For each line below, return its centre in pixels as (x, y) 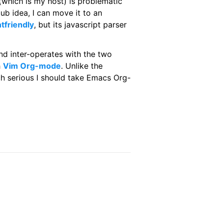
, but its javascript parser (80, 25)
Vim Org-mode (32, 66)
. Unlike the (82, 66)
